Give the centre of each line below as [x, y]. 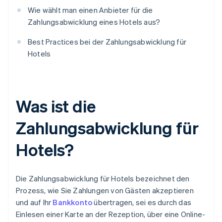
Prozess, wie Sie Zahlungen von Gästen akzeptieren [105, 191]
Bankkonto [73, 202]
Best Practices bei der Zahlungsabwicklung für [107, 42]
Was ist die [56, 106]
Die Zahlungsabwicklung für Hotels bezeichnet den [103, 179]
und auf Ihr [34, 202]
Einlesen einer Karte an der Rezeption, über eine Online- [111, 214]
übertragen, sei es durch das [142, 202]
